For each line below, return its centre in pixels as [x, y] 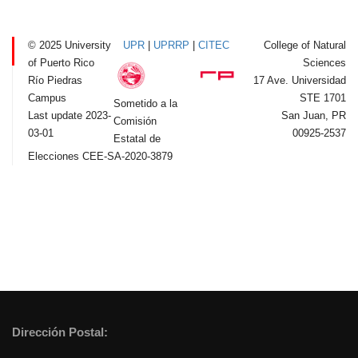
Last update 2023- [70, 115]
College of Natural [305, 45]
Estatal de [137, 139]
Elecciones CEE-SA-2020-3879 [100, 157]
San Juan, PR [314, 115]
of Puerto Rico [61, 62]
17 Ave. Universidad [300, 80]
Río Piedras [55, 80]
